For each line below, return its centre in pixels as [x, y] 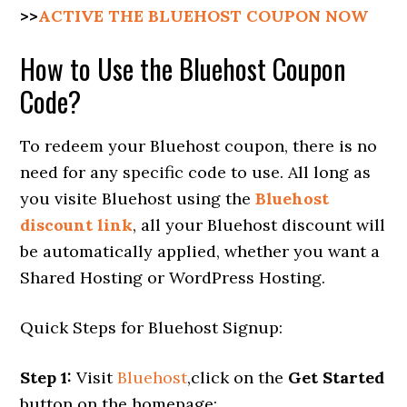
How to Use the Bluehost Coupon [184, 69]
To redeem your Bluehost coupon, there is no [199, 146]
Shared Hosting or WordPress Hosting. [173, 278]
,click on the [238, 378]
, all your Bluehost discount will [259, 225]
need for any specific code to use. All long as [196, 173]
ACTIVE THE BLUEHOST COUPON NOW [203, 16]
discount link [77, 225]
